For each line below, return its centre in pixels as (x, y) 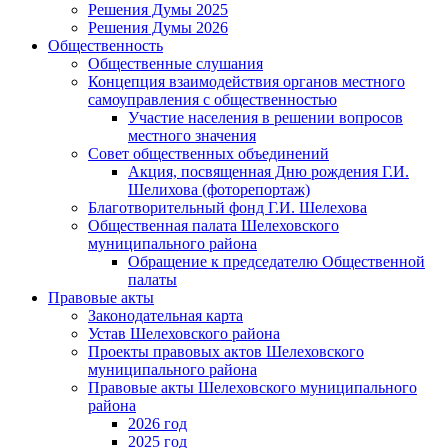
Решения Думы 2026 (158, 27)
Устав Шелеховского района (184, 333)
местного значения (192, 135)
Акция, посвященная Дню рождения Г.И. (268, 171)
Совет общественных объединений (208, 153)
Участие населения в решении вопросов (265, 117)
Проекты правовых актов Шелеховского (226, 351)
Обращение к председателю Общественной (276, 261)
